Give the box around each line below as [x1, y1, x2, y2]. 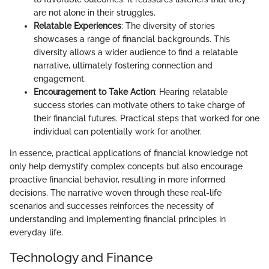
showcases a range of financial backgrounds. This [34, 34, 230, 44]
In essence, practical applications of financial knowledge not [10, 148, 248, 159]
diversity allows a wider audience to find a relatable [34, 47, 238, 58]
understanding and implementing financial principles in [10, 214, 226, 225]
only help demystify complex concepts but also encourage [10, 162, 243, 172]
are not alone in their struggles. [34, 8, 156, 18]
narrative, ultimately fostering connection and [34, 61, 213, 71]
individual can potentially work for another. [34, 127, 202, 137]
